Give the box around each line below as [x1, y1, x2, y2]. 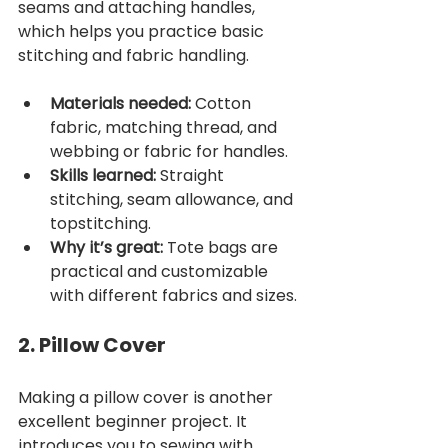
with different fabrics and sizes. [50, 283, 297, 307]
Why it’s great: [50, 235, 163, 259]
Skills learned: [50, 163, 156, 187]
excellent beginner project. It [18, 409, 251, 433]
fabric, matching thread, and [50, 115, 281, 139]
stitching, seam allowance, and [50, 187, 297, 211]
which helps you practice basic [18, 19, 268, 43]
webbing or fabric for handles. [50, 139, 288, 163]
